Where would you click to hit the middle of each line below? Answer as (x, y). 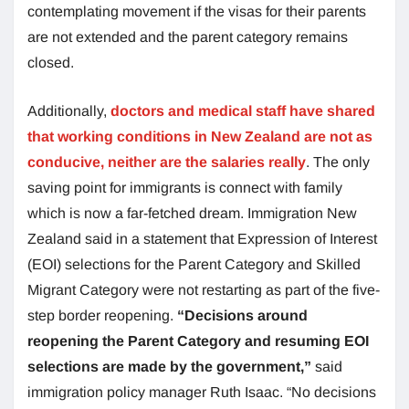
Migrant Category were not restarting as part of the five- (204, 289)
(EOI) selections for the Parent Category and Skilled (194, 264)
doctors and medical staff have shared (243, 110)
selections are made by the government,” (169, 366)
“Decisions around (242, 315)
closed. (51, 62)
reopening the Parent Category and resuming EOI (198, 341)
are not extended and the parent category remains (188, 37)
